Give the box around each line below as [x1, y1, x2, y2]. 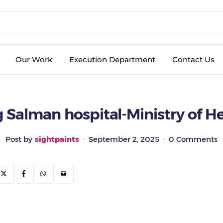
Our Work [15, 55, 52, 64]
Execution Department [69, 55, 155, 64]
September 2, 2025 [88, 134, 159, 144]
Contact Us [172, 55, 215, 64]
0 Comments [168, 134, 218, 144]
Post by [5, 134, 32, 144]
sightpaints [34, 134, 79, 144]
